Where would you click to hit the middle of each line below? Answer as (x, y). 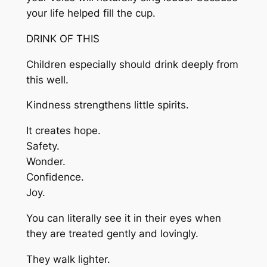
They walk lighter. (68, 259)
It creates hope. (63, 131)
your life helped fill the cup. (91, 13)
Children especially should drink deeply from (132, 64)
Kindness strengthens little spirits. (107, 105)
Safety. (43, 146)
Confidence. (55, 177)
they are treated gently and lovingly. (112, 234)
